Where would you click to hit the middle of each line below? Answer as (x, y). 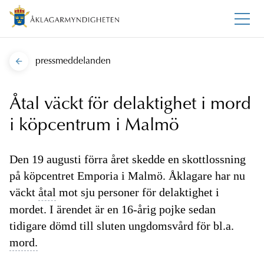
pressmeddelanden (73, 62)
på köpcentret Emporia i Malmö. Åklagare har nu (127, 176)
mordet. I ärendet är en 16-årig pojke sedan (113, 209)
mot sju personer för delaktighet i (138, 192)
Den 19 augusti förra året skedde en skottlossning (128, 159)
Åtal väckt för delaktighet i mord (130, 105)
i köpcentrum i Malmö (94, 126)
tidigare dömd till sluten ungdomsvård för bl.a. (122, 226)
